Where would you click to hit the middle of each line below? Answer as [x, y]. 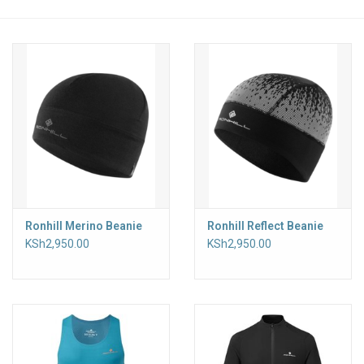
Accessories [43, 33]
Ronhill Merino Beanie [84, 226]
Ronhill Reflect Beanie [265, 226]
